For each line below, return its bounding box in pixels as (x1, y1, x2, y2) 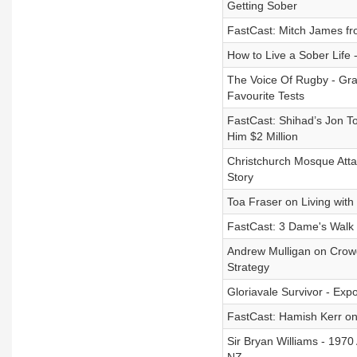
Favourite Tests (226, 89, 304, 102)
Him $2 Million (226, 130, 298, 143)
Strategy (226, 261, 269, 273)
